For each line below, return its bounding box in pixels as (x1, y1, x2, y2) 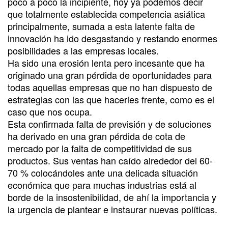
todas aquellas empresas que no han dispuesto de (8, 80, 212, 94)
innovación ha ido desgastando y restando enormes (8, 31, 217, 45)
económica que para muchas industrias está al (8, 178, 196, 191)
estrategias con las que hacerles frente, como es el (8, 92, 214, 106)
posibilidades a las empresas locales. (8, 43, 159, 57)
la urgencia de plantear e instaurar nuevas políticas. (8, 202, 217, 216)
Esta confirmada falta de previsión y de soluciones (8, 117, 211, 130)
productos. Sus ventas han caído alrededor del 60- (8, 153, 213, 167)
